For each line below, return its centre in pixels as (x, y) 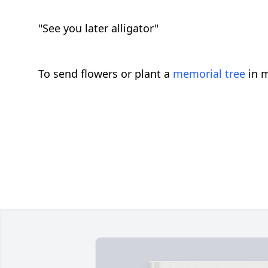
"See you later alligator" (98, 28)
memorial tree (209, 74)
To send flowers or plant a (106, 74)
